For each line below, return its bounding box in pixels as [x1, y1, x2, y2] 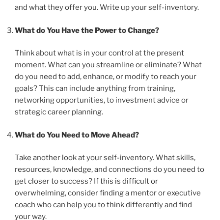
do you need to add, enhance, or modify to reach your [15, 72, 196, 82]
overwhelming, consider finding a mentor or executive [15, 189, 201, 198]
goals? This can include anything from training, [15, 84, 175, 93]
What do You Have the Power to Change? [15, 26, 159, 35]
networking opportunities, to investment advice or [15, 96, 189, 105]
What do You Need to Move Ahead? [15, 130, 139, 139]
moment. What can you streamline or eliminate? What [15, 60, 202, 70]
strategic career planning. [15, 108, 103, 117]
